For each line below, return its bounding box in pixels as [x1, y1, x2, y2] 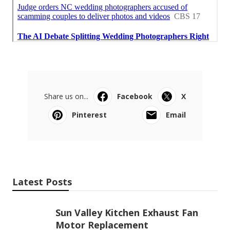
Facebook [117, 91, 152, 101]
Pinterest [72, 109, 107, 120]
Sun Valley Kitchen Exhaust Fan [55, 206, 198, 219]
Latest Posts [12, 175, 72, 188]
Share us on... [44, 91, 88, 101]
